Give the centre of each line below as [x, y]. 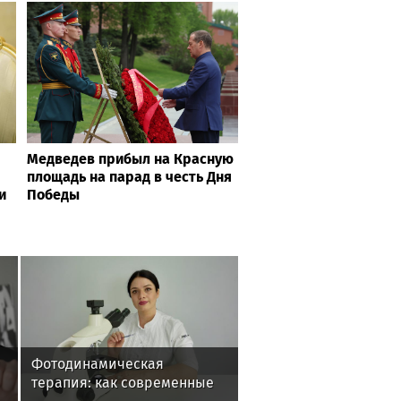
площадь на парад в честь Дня [129, 176]
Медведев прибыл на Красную [130, 158]
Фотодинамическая [98, 364]
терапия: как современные [123, 383]
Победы [53, 194]
